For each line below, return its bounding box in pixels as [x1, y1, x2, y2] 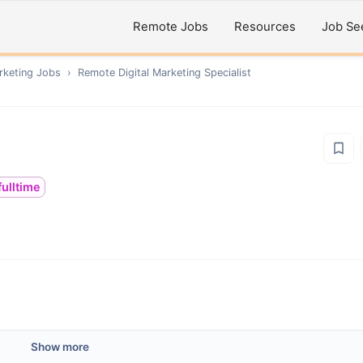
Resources [234, 19, 296, 34]
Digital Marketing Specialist [118, 66, 251, 79]
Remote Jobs [133, 19, 208, 34]
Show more [31, 340, 89, 353]
